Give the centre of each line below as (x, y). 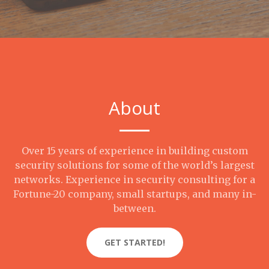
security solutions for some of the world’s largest (134, 165)
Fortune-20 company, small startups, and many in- (134, 194)
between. (134, 208)
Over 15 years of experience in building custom (134, 151)
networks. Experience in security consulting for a (134, 180)
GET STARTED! (134, 242)
